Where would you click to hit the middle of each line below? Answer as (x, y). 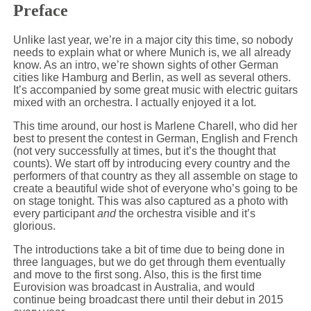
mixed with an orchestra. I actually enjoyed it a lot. (134, 102)
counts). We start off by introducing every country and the (151, 163)
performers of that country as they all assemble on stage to (155, 176)
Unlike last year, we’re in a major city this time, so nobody (153, 40)
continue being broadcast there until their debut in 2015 (148, 299)
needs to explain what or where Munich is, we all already (152, 52)
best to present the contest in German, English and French (155, 138)
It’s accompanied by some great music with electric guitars (155, 90)
